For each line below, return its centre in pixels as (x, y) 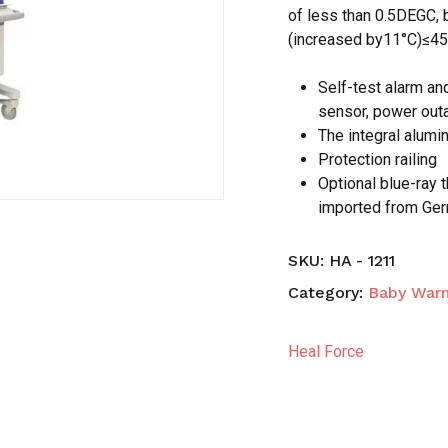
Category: (328, 293)
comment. (304, 79)
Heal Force (326, 352)
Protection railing (378, 160)
